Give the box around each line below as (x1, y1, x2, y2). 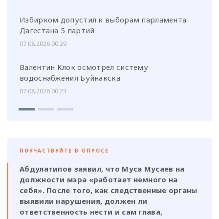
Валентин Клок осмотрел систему (20, 62, 148, 72)
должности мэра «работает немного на (20, 174, 178, 184)
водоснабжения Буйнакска (20, 72, 120, 83)
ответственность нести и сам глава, (20, 206, 163, 217)
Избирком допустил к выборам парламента (20, 14, 187, 24)
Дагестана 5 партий (20, 25, 95, 35)
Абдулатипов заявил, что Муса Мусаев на (20, 163, 185, 174)
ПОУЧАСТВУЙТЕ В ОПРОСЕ (20, 147, 109, 154)
